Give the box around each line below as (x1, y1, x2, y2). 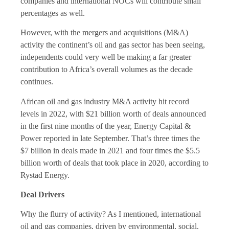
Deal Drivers (20, 190, 64, 199)
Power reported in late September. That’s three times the (20, 133, 200, 143)
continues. (20, 77, 53, 86)
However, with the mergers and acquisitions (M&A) (20, 28, 188, 37)
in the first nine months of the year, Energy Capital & (20, 121, 191, 130)
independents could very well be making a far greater (20, 53, 191, 62)
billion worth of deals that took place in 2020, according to (20, 158, 209, 167)
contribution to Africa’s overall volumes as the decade (20, 65, 193, 74)
